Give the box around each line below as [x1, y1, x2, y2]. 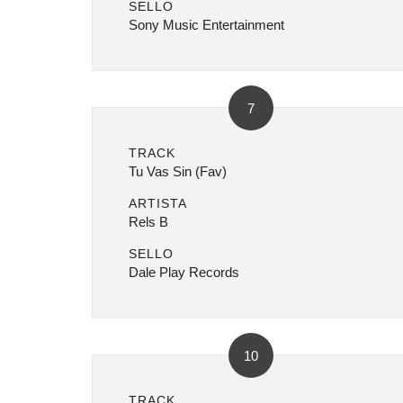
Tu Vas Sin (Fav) [129, 164, 227, 179]
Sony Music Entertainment [129, 17, 284, 32]
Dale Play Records [129, 264, 239, 280]
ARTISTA [129, 196, 187, 210]
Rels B [129, 214, 168, 229]
